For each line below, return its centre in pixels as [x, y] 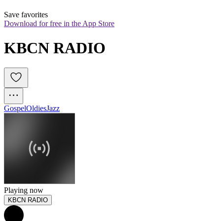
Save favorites [26, 15]
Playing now [24, 190]
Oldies [36, 109]
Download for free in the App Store [59, 24]
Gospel [15, 109]
